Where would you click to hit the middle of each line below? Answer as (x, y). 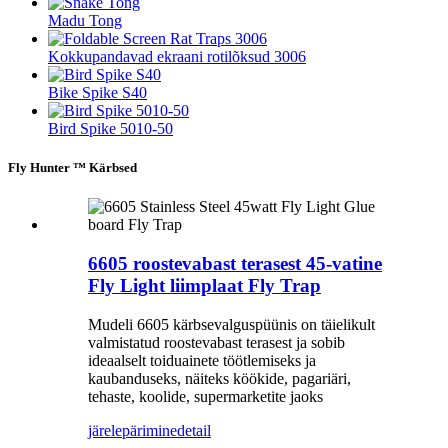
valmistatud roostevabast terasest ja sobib (216, 342)
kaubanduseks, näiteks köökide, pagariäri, (219, 378)
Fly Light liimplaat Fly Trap (204, 286)
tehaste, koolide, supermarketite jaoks (205, 396)
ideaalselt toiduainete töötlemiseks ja (202, 360)
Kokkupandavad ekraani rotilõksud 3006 (177, 57)
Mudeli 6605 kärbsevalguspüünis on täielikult (231, 324)
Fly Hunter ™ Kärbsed (72, 168)
